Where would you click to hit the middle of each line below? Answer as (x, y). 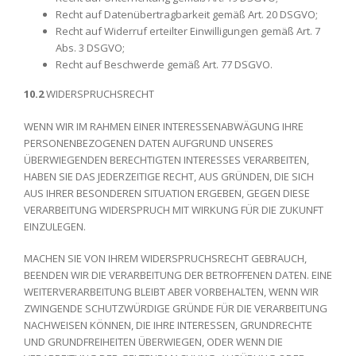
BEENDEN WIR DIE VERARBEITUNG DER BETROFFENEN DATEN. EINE (178, 275)
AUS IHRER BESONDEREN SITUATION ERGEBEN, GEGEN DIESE (167, 193)
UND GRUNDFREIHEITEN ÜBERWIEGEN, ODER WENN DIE (153, 342)
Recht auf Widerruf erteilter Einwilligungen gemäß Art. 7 (188, 31)
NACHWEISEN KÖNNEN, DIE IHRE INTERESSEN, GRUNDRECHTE (168, 325)
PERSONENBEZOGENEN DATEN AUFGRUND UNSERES (149, 143)
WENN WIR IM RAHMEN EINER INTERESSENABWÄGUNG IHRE (164, 126)
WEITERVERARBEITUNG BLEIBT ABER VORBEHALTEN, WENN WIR (171, 292)
